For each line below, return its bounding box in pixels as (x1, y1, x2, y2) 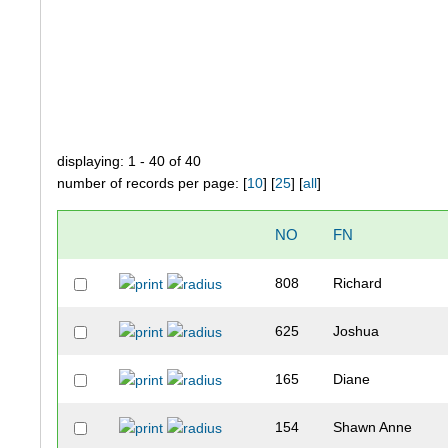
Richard (333, 275, 383, 292)
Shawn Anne (333, 419, 413, 436)
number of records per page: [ (57, 175, 248, 192)
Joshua (333, 323, 380, 340)
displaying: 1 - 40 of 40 (57, 153, 202, 170)
